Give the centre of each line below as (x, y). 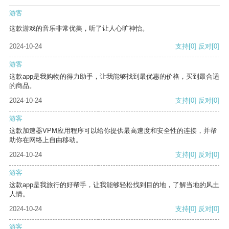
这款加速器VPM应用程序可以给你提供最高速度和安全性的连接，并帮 (113, 131)
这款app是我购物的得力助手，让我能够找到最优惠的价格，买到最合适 (114, 77)
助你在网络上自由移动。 (46, 140)
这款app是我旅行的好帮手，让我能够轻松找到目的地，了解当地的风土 (114, 185)
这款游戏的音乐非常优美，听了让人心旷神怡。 (79, 29)
